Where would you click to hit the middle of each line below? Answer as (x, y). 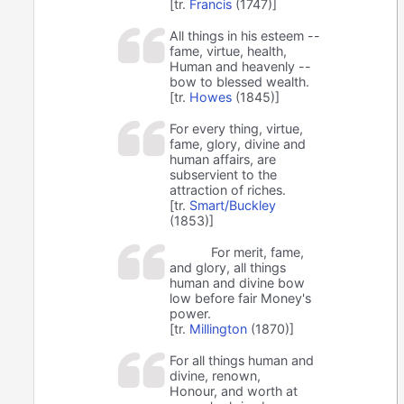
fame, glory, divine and (238, 143)
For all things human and (242, 360)
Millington (219, 328)
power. (191, 313)
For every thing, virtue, (237, 128)
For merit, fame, (257, 252)
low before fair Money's (241, 298)
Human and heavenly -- (241, 66)
